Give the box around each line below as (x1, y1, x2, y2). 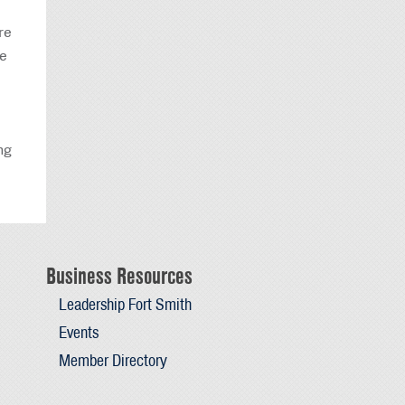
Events (58, 321, 99, 344)
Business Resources (46, 260, 193, 290)
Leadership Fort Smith (58, 292, 192, 316)
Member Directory (58, 349, 167, 372)
